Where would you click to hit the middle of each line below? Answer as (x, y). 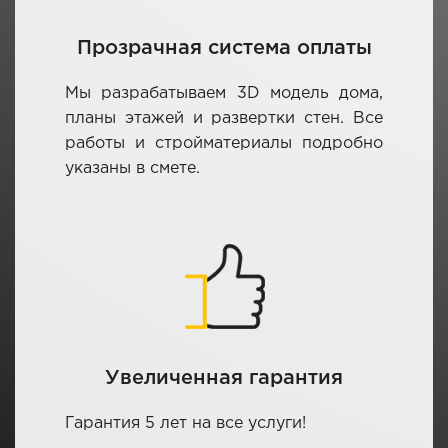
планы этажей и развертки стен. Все (224, 118)
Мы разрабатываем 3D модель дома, (224, 93)
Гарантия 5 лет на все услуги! (185, 423)
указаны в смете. (132, 168)
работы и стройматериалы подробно (224, 143)
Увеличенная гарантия (224, 377)
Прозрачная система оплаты (224, 47)
